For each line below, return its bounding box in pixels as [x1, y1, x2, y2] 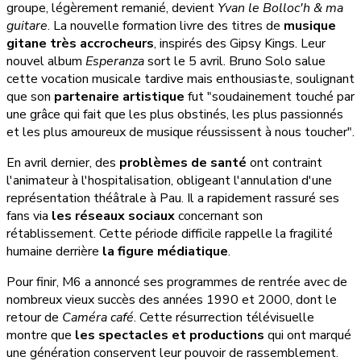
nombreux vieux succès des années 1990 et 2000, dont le [6, 291, 337, 309]
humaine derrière [6, 243, 102, 261]
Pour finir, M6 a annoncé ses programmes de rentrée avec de [6, 273, 347, 292]
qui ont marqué [264, 326, 351, 345]
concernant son [175, 207, 263, 226]
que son [6, 88, 54, 106]
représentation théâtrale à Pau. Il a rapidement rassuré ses [6, 189, 339, 208]
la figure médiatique [102, 243, 228, 261]
